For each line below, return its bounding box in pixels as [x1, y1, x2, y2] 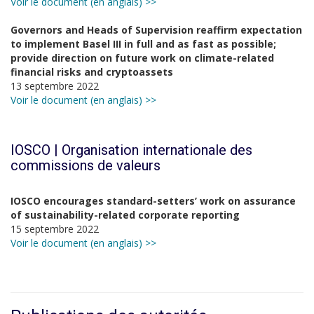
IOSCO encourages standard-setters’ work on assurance [11, 194, 296, 207]
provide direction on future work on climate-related [11, 51, 274, 64]
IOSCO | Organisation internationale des [11, 142, 252, 158]
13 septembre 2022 [11, 79, 99, 93]
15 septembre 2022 [11, 222, 99, 235]
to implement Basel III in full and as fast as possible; [11, 37, 276, 50]
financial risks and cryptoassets [11, 65, 173, 78]
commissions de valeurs [11, 157, 161, 174]
